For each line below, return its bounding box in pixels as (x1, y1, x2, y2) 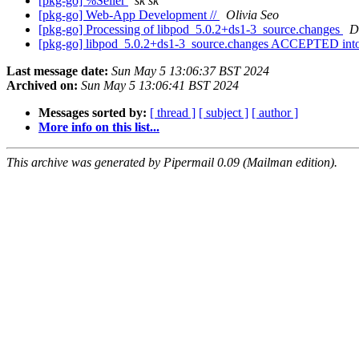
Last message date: (6, 64, 108, 79)
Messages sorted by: (38, 106, 147, 120)
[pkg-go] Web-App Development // (38, 8, 220, 22)
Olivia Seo (226, 8, 279, 22)
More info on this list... (38, 120, 159, 135)
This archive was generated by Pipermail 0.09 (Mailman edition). (6, 155, 337, 170)
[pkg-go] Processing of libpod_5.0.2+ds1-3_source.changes (38, 22, 343, 37)
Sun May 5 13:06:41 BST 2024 (81, 79, 239, 93)
